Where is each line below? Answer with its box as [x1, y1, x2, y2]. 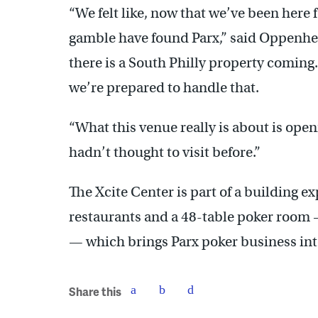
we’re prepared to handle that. [69, 78, 259, 97]
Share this [69, 283, 121, 300]
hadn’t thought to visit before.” [69, 143, 261, 161]
